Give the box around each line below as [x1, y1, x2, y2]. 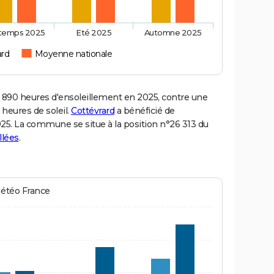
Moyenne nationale [34, 48, 113, 60]
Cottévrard [71, 105, 114, 117]
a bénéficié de [114, 105, 175, 117]
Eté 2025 [76, 28, 112, 38]
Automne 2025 [143, 28, 202, 38]
